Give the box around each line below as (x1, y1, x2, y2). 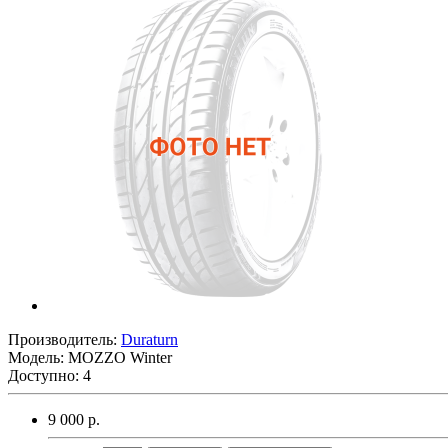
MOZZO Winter (68, 348, 172, 366)
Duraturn (121, 330, 178, 348)
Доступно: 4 (8, 366, 91, 384)
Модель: (8, 348, 68, 366)
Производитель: (8, 330, 121, 348)
